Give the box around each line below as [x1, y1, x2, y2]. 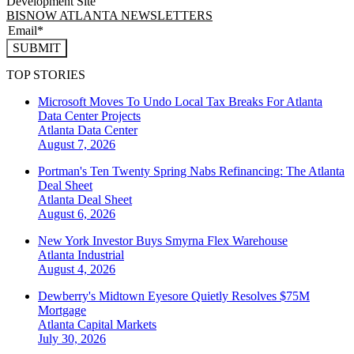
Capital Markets [77, 318, 156, 332]
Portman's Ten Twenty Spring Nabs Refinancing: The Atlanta [38, 164, 345, 179]
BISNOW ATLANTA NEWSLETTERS [6, 9, 213, 23]
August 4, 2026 [38, 262, 115, 277]
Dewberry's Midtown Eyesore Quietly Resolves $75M [38, 289, 310, 303]
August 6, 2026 [38, 207, 115, 221]
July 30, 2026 [38, 332, 106, 346]
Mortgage [38, 303, 86, 318]
